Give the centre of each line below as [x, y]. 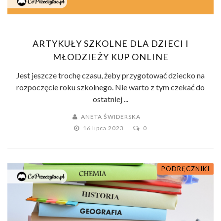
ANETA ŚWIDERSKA [111, 117]
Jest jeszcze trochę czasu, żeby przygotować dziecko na [110, 75]
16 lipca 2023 [104, 128]
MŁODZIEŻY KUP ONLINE [110, 57]
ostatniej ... [110, 99]
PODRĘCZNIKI [185, 169]
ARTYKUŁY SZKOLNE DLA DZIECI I [110, 44]
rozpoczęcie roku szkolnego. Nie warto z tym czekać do [110, 87]
